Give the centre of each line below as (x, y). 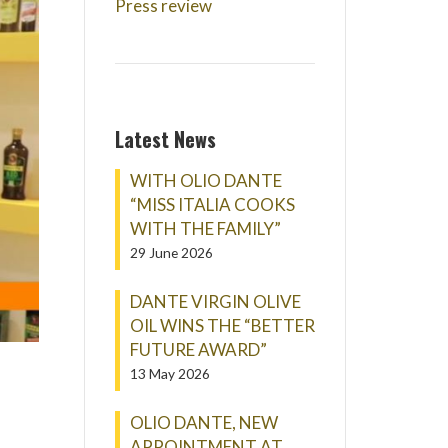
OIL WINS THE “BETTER (222, 325)
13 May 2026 (169, 373)
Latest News (165, 139)
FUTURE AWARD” (198, 349)
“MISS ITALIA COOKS (212, 204)
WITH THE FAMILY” (205, 228)
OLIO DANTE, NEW (203, 422)
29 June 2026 (171, 252)
